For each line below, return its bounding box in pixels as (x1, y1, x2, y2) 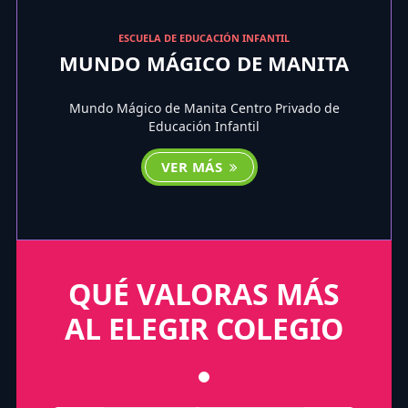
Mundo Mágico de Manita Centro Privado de (68, 98, 340, 117)
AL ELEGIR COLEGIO (65, 308, 343, 348)
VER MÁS (160, 157, 227, 176)
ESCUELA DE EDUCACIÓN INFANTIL (118, 30, 290, 45)
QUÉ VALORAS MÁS (68, 273, 340, 313)
